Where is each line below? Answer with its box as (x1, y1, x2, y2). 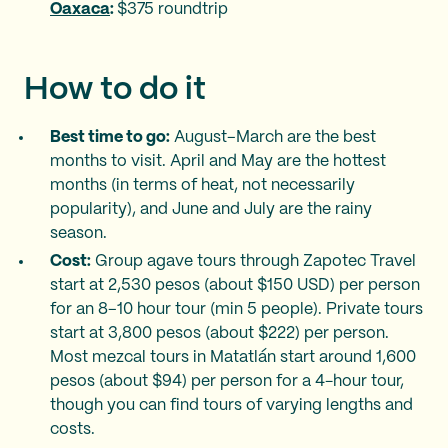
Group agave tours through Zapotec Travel (91, 254, 416, 269)
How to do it (24, 75, 206, 105)
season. (50, 226, 107, 241)
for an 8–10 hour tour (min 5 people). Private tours (50, 302, 423, 317)
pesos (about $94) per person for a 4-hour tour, (50, 374, 404, 389)
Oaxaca (50, 2, 110, 17)
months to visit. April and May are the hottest (50, 154, 386, 169)
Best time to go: (50, 130, 170, 145)
